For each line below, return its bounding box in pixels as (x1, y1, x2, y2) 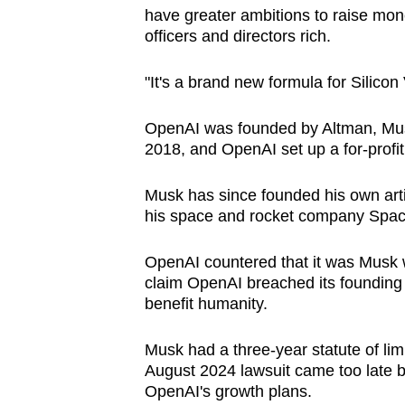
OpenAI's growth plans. (144, 382, 312, 401)
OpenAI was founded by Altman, (144, 119, 377, 138)
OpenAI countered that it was (144, 253, 354, 272)
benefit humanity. (144, 295, 268, 314)
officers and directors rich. (144, 27, 331, 46)
